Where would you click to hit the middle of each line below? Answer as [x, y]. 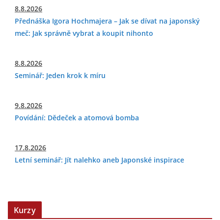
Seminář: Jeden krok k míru [60, 75]
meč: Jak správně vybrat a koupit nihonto [84, 33]
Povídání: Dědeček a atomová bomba [77, 118]
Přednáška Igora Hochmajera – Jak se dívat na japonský [107, 21]
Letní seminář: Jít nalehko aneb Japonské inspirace [99, 160]
